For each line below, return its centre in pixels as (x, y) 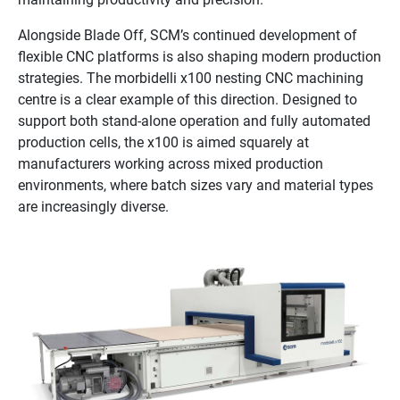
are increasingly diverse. (93, 206)
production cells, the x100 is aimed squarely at (163, 142)
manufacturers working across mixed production (171, 163)
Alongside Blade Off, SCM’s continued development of (187, 35)
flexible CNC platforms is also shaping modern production (200, 56)
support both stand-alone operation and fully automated (194, 121)
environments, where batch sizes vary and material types (196, 185)
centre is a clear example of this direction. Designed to (187, 99)
